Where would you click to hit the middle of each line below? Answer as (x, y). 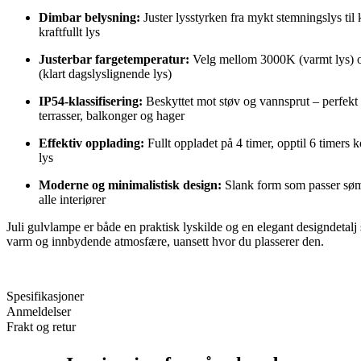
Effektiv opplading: (91, 143)
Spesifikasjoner (45, 297)
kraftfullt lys (69, 32)
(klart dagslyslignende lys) (105, 74)
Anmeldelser (39, 312)
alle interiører (72, 200)
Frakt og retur (41, 327)
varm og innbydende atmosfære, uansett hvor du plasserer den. (165, 242)
